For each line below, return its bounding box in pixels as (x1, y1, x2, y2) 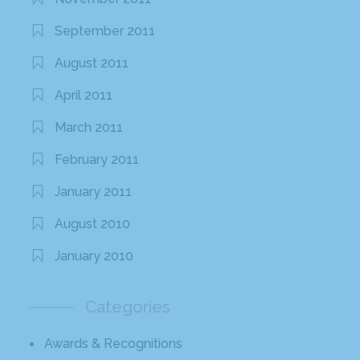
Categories (85, 297, 171, 317)
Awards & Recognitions (44, 336, 183, 352)
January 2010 (55, 248, 134, 264)
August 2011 (55, 55, 129, 72)
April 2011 (55, 88, 113, 104)
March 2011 (55, 120, 124, 136)
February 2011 (55, 152, 140, 168)
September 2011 (55, 23, 156, 39)
